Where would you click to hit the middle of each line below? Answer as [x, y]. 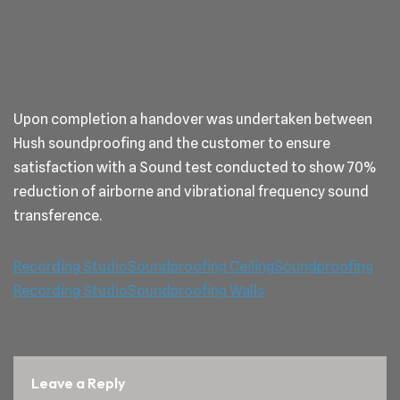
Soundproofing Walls [196, 290]
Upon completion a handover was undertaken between [193, 119]
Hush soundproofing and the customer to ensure [172, 143]
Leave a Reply [78, 383]
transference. [58, 215]
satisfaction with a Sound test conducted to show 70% [195, 167]
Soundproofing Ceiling [201, 266]
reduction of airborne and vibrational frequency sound [191, 191]
